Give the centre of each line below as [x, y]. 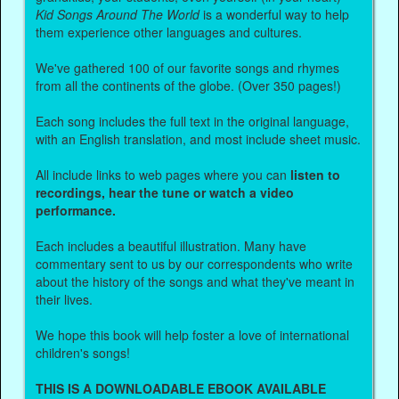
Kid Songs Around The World [118, 14]
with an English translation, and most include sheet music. [199, 138]
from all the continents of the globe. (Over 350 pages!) [189, 85]
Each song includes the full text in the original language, [193, 121]
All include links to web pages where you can [163, 174]
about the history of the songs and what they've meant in [195, 281]
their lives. [65, 299]
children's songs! [83, 352]
